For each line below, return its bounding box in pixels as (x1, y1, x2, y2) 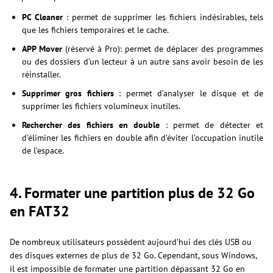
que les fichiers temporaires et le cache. (22, 24, 169, 36)
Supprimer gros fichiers (22, 88, 114, 99)
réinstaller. (22, 69, 61, 80)
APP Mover (22, 43, 62, 55)
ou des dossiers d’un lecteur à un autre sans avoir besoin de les (22, 56, 263, 68)
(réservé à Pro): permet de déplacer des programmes (62, 43, 263, 55)
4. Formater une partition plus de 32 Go (10, 183, 255, 203)
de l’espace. (22, 145, 64, 157)
